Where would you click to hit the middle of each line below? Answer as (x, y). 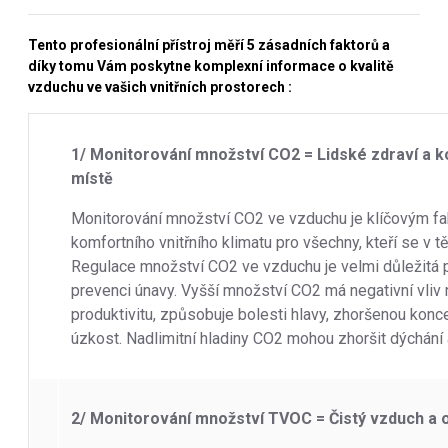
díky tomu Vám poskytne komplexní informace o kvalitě (211, 65)
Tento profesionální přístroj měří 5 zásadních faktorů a (209, 44)
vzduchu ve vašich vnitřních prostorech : (160, 86)
